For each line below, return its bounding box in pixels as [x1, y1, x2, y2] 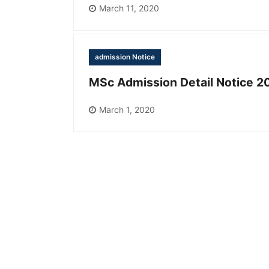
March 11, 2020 [99, 3, 159, 13]
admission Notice [95, 53, 155, 61]
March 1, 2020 [99, 104, 155, 115]
